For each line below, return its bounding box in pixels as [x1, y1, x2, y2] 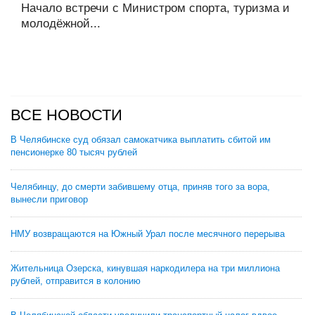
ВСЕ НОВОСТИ [11, 106, 122, 124]
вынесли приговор [11, 194, 88, 205]
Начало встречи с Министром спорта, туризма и [21, 1, 290, 15]
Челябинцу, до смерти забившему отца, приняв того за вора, [11, 181, 270, 192]
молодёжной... [21, 17, 101, 30]
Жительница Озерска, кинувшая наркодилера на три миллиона [11, 263, 280, 274]
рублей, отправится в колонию [11, 276, 141, 286]
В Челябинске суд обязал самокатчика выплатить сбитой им [11, 134, 271, 145]
